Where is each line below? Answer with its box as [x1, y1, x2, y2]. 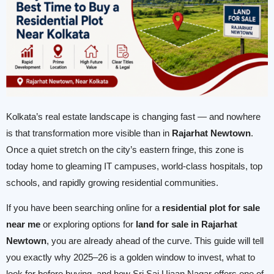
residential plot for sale [162, 203, 260, 213]
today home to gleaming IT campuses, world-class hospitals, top [6, 161, 262, 171]
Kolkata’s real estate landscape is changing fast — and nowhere [6, 111, 261, 122]
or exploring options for [40, 220, 136, 230]
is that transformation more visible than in [6, 128, 172, 138]
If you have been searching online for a [6, 203, 162, 213]
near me [6, 220, 40, 230]
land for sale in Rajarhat [136, 220, 237, 230]
